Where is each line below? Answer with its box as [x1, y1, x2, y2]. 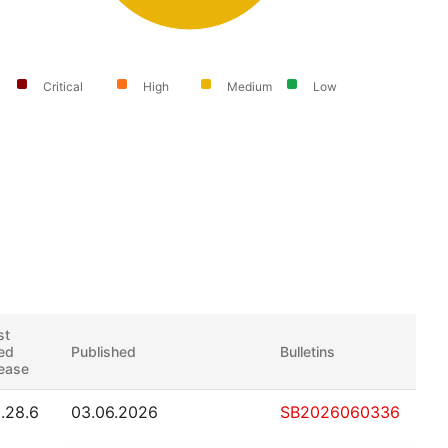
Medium [227, 79, 273, 95]
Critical [43, 79, 84, 95]
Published [71, 343, 136, 360]
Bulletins [280, 343, 335, 360]
